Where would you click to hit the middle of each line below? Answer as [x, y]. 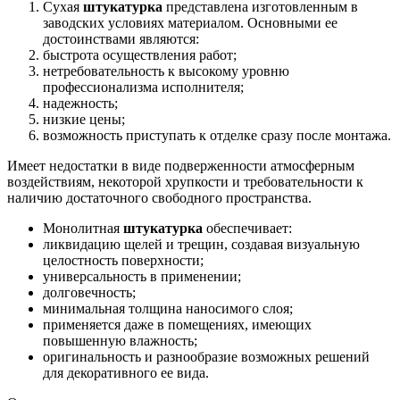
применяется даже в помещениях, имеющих [177, 324]
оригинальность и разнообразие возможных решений [206, 356]
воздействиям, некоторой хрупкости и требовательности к [185, 181]
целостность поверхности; [123, 260]
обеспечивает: [247, 228]
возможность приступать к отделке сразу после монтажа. [217, 135]
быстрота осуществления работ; [140, 54]
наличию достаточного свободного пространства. [159, 197]
